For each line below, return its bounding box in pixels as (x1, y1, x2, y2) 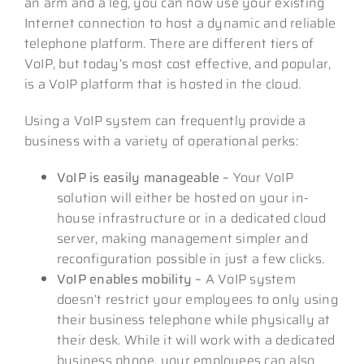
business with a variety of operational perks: (24, 130, 298, 151)
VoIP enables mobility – (56, 268, 206, 289)
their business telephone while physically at (56, 309, 331, 330)
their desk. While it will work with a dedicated (56, 329, 336, 350)
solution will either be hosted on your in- (56, 187, 310, 208)
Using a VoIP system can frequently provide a (24, 110, 306, 131)
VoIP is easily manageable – (56, 167, 233, 188)
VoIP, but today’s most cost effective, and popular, (24, 53, 331, 74)
